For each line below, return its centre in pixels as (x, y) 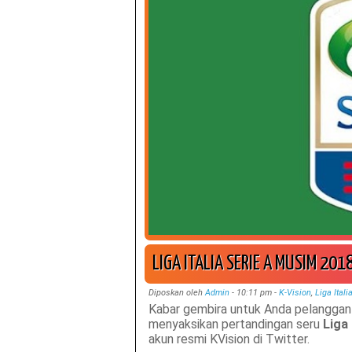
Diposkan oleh (176, 292)
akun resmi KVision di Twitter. (229, 339)
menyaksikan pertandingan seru (235, 324)
